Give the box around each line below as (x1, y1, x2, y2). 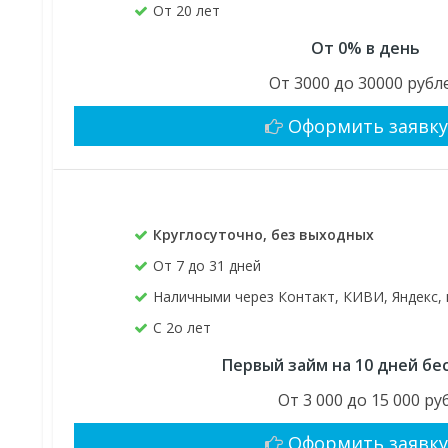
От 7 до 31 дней (153, 256, 262, 276)
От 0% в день (311, 37, 421, 60)
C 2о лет (153, 318, 212, 338)
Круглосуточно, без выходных (153, 225, 375, 245)
